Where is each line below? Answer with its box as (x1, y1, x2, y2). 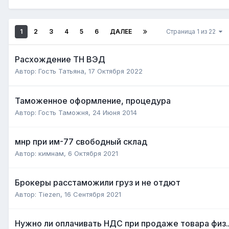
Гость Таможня (38, 108, 88, 117)
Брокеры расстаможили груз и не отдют (15, 177, 180, 188)
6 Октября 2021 (68, 149, 118, 157)
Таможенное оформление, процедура (15, 95, 171, 106)
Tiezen (38, 190, 60, 198)
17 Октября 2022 (88, 66, 143, 75)
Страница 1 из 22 (166, 27, 219, 35)
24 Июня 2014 (93, 108, 137, 117)
